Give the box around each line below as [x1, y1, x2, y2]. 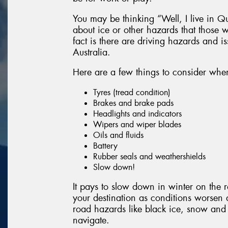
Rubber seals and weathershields [93, 151, 206, 162]
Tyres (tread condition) [93, 87, 170, 98]
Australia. [73, 46, 110, 59]
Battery [93, 140, 118, 151]
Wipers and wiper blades [93, 119, 181, 130]
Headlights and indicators [93, 108, 182, 119]
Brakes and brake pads [93, 97, 174, 108]
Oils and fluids [93, 129, 144, 140]
